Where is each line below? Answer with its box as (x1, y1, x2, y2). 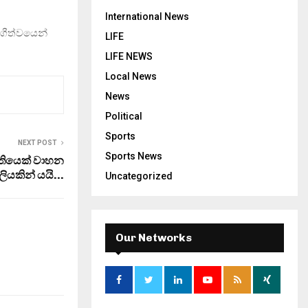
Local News (105, 71, 157, 82)
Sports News (105, 151, 162, 162)
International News (105, 11, 189, 22)
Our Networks (115, 231, 192, 244)
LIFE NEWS (105, 51, 153, 62)
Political (105, 111, 142, 122)
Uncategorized (105, 170, 173, 181)
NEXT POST (18, 138, 57, 146)
